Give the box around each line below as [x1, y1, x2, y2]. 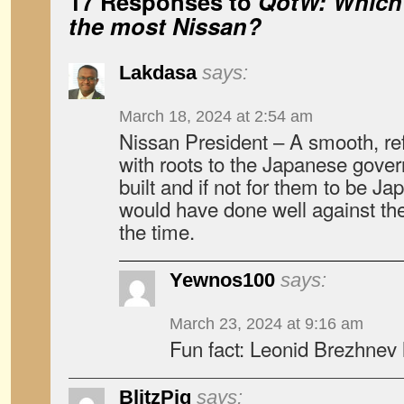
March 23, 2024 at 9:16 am [170, 315, 363, 333]
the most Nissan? [69, 9, 262, 42]
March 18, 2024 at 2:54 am [119, 107, 313, 125]
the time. [119, 216, 195, 245]
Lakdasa [119, 61, 197, 84]
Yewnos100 [170, 269, 275, 291]
